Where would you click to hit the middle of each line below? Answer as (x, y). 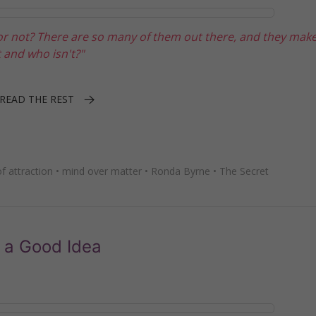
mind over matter (102, 171)
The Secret (244, 171)
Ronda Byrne (181, 171)
